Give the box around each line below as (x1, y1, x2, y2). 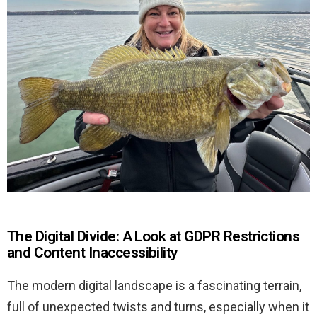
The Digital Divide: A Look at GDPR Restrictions (7, 227, 300, 245)
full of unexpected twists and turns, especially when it (7, 299, 309, 314)
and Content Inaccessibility (7, 243, 178, 261)
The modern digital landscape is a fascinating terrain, (7, 277, 301, 293)
